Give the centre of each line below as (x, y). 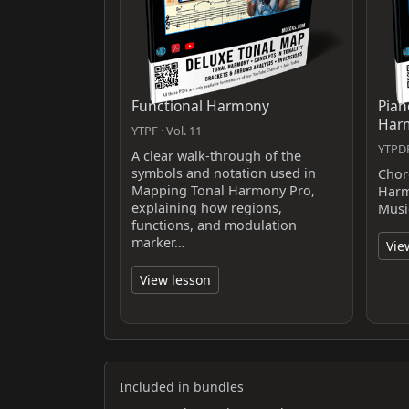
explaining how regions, (207, 207)
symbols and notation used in (224, 173)
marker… (158, 242)
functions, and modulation (214, 225)
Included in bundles (182, 386)
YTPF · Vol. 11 (167, 130)
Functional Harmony (200, 105)
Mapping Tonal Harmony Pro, (223, 190)
